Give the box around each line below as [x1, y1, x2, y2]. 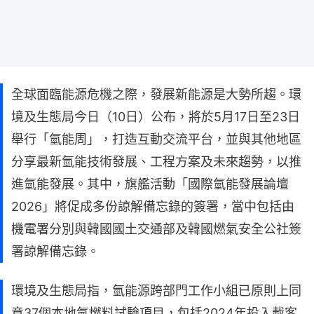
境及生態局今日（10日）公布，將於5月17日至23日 [11, 109, 300, 124]
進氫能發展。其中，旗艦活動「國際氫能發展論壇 [11, 176, 289, 191]
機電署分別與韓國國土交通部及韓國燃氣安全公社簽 [11, 221, 301, 236]
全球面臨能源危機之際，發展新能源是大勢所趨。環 [11, 86, 301, 102]
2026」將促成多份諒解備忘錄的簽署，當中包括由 [11, 198, 294, 214]
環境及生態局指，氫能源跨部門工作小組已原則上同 [11, 282, 301, 298]
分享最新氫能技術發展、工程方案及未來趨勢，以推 [11, 153, 301, 169]
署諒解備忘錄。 [11, 243, 100, 259]
